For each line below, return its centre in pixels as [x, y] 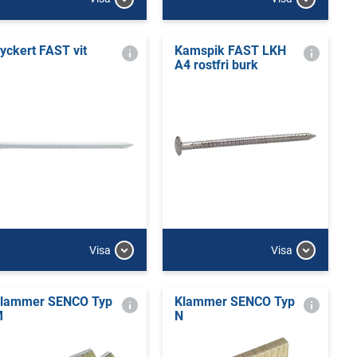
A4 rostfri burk [216, 65]
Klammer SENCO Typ [234, 302]
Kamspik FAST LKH [230, 50]
